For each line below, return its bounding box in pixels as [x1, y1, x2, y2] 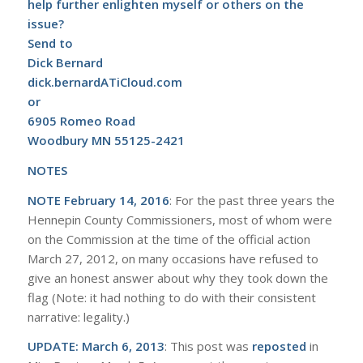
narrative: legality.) [27, 308, 130, 325]
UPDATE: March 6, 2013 [27, 338, 164, 355]
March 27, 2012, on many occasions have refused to [27, 250, 318, 267]
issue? [27, 15, 64, 32]
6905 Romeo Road [27, 113, 135, 130]
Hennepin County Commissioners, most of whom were [27, 211, 332, 228]
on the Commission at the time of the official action [27, 230, 310, 247]
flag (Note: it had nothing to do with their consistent [27, 288, 316, 305]
